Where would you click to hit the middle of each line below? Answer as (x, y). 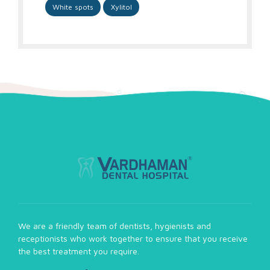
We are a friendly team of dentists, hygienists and (115, 226)
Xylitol (121, 7)
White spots (73, 7)
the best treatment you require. (79, 251)
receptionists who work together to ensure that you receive (133, 239)
